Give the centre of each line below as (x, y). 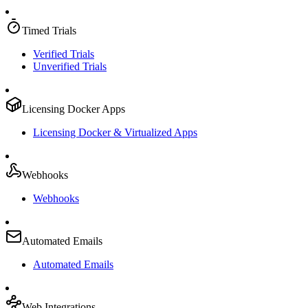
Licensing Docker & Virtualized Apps (115, 132)
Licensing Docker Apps (74, 109)
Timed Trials (49, 31)
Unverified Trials (70, 66)
